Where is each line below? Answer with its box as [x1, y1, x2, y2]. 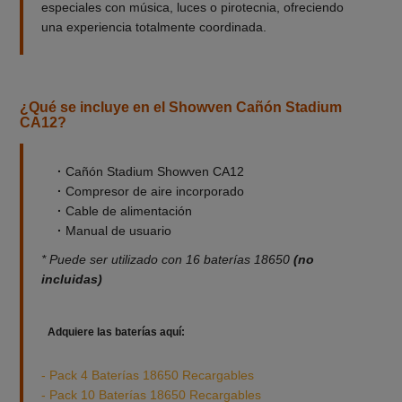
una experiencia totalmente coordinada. [40, 19, 267, 34]
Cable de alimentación [61, 203, 192, 218]
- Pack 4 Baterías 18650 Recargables [40, 367, 254, 382]
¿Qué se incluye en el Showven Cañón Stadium [19, 99, 342, 115]
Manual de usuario [61, 223, 171, 238]
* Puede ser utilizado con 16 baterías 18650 [40, 251, 293, 267]
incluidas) [40, 271, 102, 286]
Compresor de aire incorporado [61, 183, 244, 198]
